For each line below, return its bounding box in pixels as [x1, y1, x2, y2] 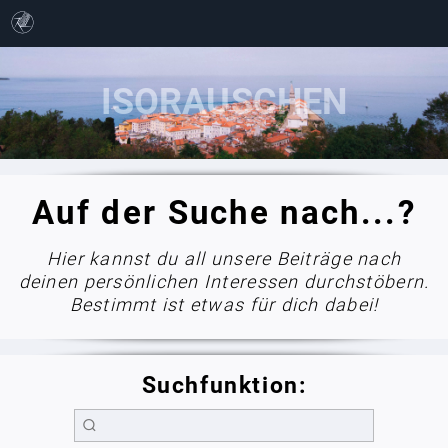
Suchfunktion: [141, 371, 307, 399]
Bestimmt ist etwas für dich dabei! [69, 293, 379, 315]
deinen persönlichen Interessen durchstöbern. [18, 270, 430, 292]
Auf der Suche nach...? [32, 192, 416, 232]
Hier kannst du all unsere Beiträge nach [46, 247, 402, 269]
